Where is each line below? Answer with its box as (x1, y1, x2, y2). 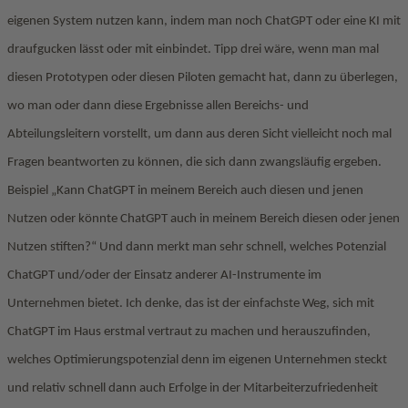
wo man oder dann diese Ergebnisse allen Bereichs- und (7, 99, 309, 113)
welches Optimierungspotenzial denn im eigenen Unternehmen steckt (7, 353, 387, 367)
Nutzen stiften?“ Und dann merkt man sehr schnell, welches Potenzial (7, 240, 386, 254)
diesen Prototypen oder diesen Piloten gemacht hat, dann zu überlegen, (7, 71, 398, 85)
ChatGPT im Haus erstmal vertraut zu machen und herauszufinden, (7, 325, 371, 339)
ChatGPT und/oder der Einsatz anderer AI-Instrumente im (7, 269, 321, 282)
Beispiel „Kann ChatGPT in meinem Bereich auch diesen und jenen (7, 184, 363, 198)
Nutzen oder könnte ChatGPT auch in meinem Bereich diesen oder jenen (7, 212, 400, 226)
